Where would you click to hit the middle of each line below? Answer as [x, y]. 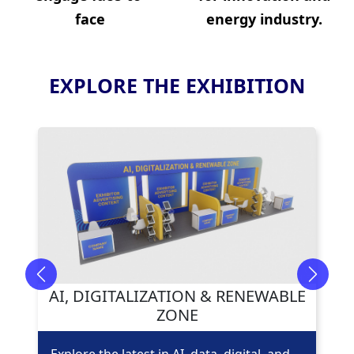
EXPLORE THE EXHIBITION [177, 86]
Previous [66, 283]
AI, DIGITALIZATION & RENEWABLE [177, 296]
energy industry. [264, 19]
